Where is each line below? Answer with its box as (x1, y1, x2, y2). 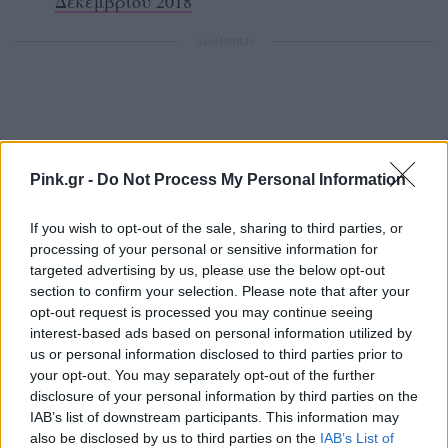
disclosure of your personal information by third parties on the (30, 387, 418, 404)
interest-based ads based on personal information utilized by (30, 324, 412, 341)
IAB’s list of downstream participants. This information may (30, 408, 399, 425)
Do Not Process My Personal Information (97, 170, 406, 188)
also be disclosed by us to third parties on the (30, 429, 320, 446)
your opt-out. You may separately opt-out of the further (30, 366, 375, 383)
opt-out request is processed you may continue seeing (30, 303, 373, 320)
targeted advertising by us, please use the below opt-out (30, 261, 385, 278)
